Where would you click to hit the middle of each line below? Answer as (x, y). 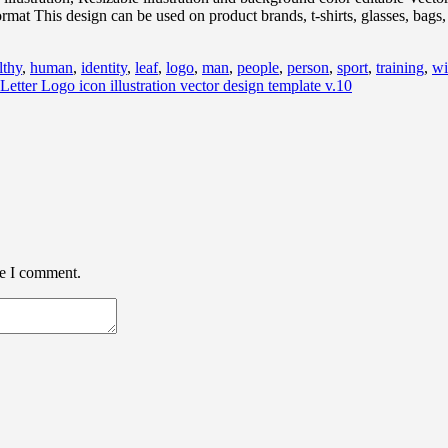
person (308, 67)
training (400, 67)
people (258, 67)
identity (104, 67)
